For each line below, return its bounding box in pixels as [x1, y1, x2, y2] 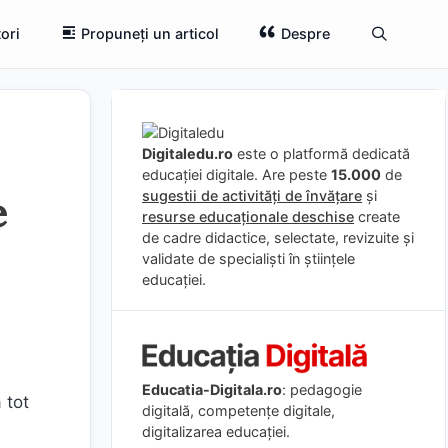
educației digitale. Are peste [142, 166, 331, 183]
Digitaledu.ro [142, 145, 233, 162]
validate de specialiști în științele [142, 250, 355, 267]
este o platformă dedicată [233, 145, 410, 162]
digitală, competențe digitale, [142, 401, 335, 419]
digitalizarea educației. [142, 422, 290, 440]
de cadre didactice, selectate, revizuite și [142, 229, 414, 246]
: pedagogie [282, 380, 362, 398]
